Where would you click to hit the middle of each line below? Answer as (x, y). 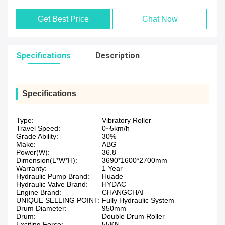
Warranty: (31, 168)
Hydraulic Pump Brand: (53, 177)
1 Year (112, 168)
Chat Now (160, 19)
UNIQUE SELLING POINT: (58, 201)
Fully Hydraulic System (138, 201)
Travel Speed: (38, 128)
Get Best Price (64, 19)
